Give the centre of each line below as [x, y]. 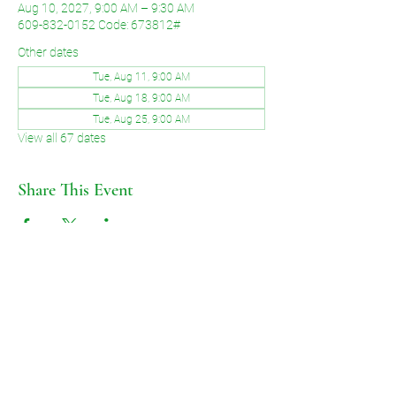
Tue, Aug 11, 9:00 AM [141, 77]
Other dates [48, 52]
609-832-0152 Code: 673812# [99, 25]
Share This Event [76, 190]
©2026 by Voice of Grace [141, 375]
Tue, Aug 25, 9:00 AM [141, 119]
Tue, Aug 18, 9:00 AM [141, 98]
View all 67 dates [62, 138]
